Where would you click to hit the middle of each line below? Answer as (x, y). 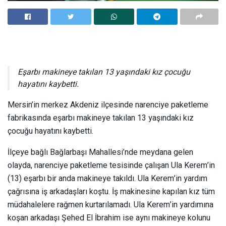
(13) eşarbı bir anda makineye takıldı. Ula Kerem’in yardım (107, 178)
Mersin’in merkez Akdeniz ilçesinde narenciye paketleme (108, 105)
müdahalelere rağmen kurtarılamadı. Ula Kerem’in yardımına (110, 205)
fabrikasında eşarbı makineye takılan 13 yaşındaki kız (101, 118)
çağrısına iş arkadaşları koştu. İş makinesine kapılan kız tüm (111, 191)
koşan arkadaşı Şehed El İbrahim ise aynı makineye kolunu (109, 218)
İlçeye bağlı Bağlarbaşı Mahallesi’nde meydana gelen (100, 152)
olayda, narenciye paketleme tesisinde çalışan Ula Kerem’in (111, 165)
